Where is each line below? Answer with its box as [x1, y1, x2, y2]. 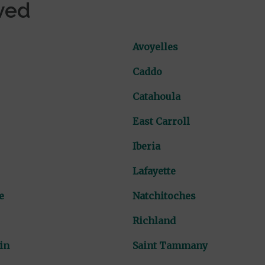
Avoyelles [132, 40, 178, 53]
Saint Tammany [132, 239, 208, 251]
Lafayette [132, 164, 176, 177]
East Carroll [132, 115, 190, 127]
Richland [132, 214, 176, 227]
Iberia [132, 140, 160, 152]
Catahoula [132, 90, 180, 102]
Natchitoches [132, 189, 196, 202]
